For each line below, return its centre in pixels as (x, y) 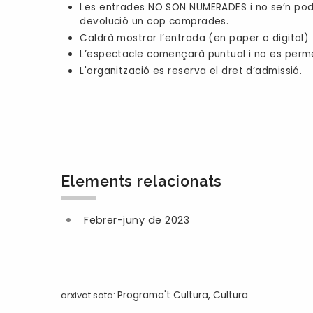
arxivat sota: (89, 296)
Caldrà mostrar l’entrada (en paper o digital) (195, 38)
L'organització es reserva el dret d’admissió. (191, 71)
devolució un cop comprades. (154, 22)
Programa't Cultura (163, 296)
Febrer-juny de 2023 (137, 220)
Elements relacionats (142, 182)
